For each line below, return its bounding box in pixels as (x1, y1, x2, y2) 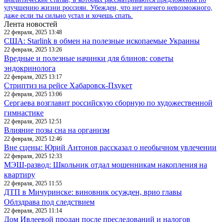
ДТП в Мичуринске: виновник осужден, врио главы (4, 187, 182, 196)
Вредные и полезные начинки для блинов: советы (4, 54, 173, 62)
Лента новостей (4, 19, 57, 28)
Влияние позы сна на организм (4, 125, 110, 134)
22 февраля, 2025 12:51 (4, 117, 62, 125)
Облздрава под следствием (4, 197, 95, 206)
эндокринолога (4, 63, 55, 72)
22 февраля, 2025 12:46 (4, 135, 62, 142)
